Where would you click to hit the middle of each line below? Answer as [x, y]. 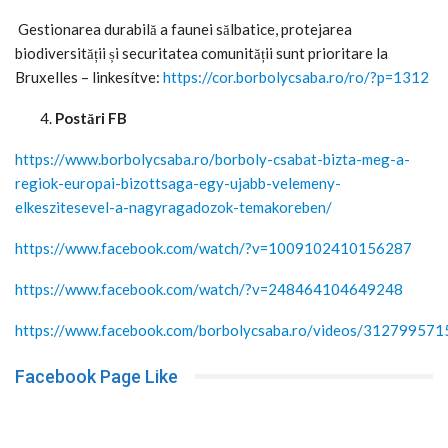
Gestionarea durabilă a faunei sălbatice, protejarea [183, 28]
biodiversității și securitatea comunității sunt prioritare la [201, 52]
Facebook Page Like [96, 376]
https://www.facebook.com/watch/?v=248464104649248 [209, 288]
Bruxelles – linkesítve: [89, 76]
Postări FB [91, 117]
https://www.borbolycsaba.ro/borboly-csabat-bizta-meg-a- [212, 158]
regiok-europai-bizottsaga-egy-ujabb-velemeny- [178, 182]
